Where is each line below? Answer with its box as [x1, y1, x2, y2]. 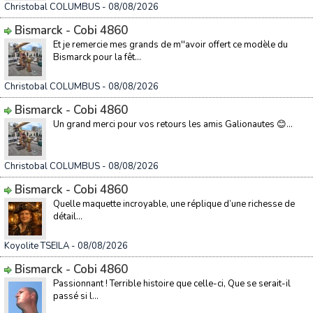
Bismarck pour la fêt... [53, 51, 141, 64]
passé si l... [53, 290, 99, 303]
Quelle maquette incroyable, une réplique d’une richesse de [53, 198, 295, 210]
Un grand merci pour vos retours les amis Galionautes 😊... [53, 118, 293, 131]
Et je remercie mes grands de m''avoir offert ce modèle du [53, 38, 288, 51]
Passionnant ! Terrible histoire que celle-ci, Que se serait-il [53, 277, 291, 290]
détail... [53, 210, 82, 223]
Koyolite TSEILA [4, 240, 69, 252]
